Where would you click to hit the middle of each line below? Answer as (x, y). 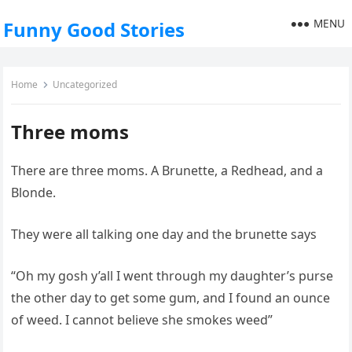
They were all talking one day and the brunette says (164, 234)
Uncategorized (85, 84)
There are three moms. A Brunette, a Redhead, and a (167, 170)
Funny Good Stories (94, 29)
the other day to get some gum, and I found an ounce (171, 298)
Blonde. (34, 192)
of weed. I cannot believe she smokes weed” (142, 320)
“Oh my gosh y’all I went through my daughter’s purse (172, 276)
